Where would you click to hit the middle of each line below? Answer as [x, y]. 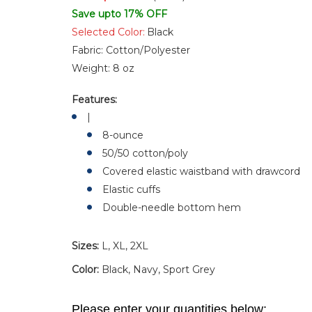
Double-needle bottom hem [172, 208]
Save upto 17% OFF [120, 14]
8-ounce [123, 135]
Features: [96, 100]
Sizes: [87, 246]
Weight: [93, 68]
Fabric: [89, 50]
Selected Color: [109, 32]
